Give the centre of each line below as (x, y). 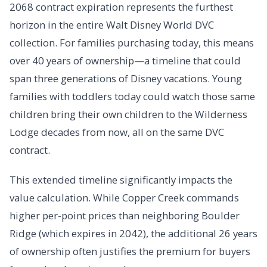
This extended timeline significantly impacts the (121, 180)
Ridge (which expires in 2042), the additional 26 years (133, 234)
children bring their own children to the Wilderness (128, 114)
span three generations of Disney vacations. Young (126, 79)
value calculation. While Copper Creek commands (124, 198)
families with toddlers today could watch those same (132, 97)
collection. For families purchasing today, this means (132, 43)
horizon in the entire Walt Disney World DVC (112, 25)
